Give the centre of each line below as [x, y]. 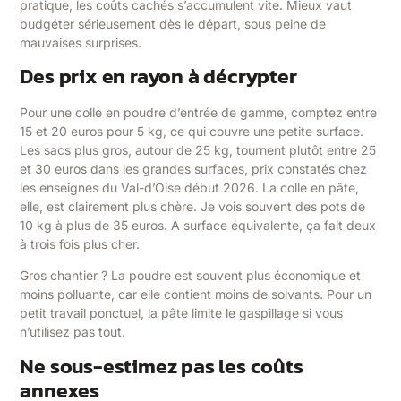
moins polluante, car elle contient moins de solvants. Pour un [196, 294]
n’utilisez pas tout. [73, 332]
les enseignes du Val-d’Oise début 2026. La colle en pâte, [190, 187]
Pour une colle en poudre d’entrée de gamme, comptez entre [199, 112]
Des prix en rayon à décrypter [158, 76]
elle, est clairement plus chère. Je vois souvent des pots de [193, 206]
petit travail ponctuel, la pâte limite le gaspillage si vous [182, 313]
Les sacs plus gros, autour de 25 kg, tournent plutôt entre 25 [198, 149]
